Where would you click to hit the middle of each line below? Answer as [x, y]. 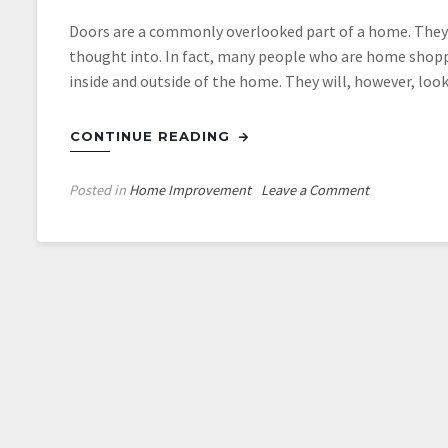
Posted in [99, 190]
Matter [387, 327]
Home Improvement [190, 190]
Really [386, 281]
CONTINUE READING [152, 136]
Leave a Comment [315, 190]
